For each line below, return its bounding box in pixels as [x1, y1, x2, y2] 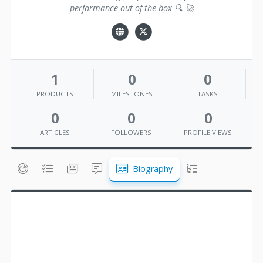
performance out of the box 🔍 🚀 [70, 2, 193, 14]
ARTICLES [39, 127, 70, 137]
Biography [130, 163, 173, 174]
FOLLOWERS [111, 127, 152, 137]
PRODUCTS [36, 89, 74, 98]
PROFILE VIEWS [184, 127, 232, 137]
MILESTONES [110, 89, 153, 98]
